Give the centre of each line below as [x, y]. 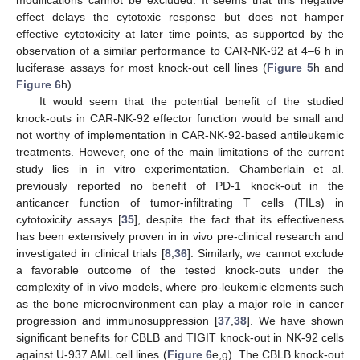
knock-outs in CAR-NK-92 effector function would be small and [180, 119]
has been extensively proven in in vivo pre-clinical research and [180, 237]
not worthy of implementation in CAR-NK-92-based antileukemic [180, 135]
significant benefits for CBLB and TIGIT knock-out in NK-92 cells [180, 338]
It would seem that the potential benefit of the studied [191, 102]
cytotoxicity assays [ [69, 220]
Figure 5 [290, 68]
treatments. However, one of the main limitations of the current [180, 152]
